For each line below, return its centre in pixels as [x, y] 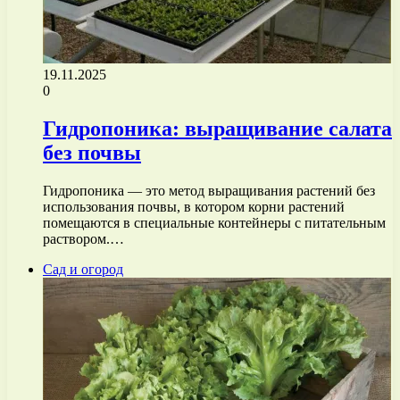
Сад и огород [83, 269]
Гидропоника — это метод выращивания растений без [209, 190]
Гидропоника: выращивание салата [217, 128]
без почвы [92, 152]
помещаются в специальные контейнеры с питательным [214, 222]
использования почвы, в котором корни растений [194, 206]
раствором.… [83, 238]
